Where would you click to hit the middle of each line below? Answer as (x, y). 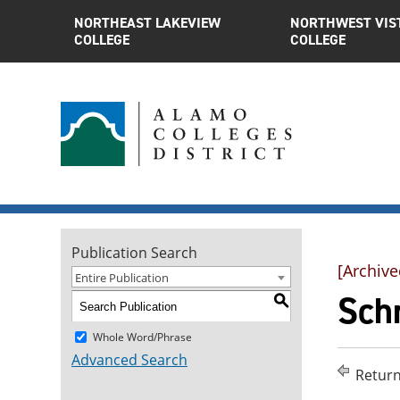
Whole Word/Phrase (142, 337)
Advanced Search (129, 360)
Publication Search (134, 253)
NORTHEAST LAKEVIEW (147, 23)
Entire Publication (122, 278)
